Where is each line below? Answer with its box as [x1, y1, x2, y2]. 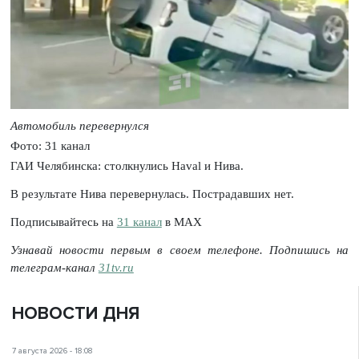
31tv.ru [98, 260, 134, 274]
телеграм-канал [10, 260, 99, 274]
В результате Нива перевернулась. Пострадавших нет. [10, 187, 294, 200]
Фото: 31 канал [10, 139, 90, 152]
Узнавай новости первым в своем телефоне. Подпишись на [10, 243, 349, 256]
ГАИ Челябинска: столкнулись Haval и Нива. [10, 159, 244, 173]
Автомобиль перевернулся [10, 119, 149, 132]
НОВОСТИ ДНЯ [12, 303, 139, 325]
